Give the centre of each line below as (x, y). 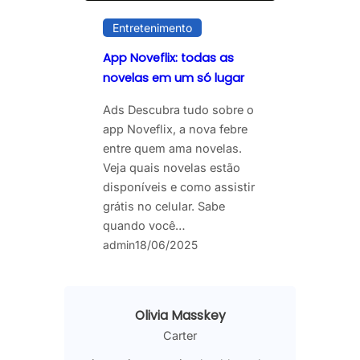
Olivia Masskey (180, 316)
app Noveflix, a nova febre (175, 129)
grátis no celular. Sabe (164, 207)
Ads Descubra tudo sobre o (178, 110)
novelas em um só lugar (174, 78)
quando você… (144, 226)
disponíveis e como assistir (179, 187)
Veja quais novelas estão (172, 168)
